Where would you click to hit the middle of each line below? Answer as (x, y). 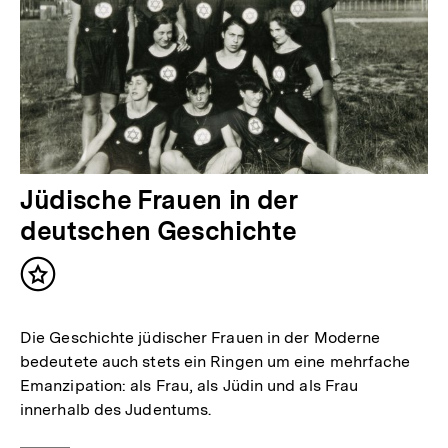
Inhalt (62, 283)
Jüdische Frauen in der (159, 200)
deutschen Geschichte (158, 231)
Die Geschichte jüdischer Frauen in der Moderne (200, 338)
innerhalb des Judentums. (116, 410)
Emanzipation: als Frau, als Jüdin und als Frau (189, 386)
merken (69, 303)
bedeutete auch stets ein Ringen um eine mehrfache (215, 362)
